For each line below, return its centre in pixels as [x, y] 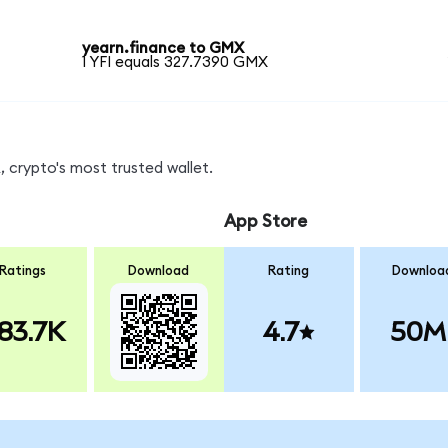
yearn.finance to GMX [163, 48]
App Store [265, 222]
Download [159, 270]
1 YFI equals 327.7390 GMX [175, 62]
